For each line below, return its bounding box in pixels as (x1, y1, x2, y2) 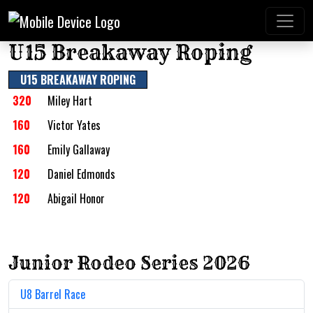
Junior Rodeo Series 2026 (8, 252, 250, 275)
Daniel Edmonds (48, 166, 115, 183)
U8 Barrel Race (20, 286, 85, 303)
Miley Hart (48, 92, 92, 110)
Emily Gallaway (48, 141, 110, 159)
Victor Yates (48, 117, 101, 134)
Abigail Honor (48, 190, 105, 208)
